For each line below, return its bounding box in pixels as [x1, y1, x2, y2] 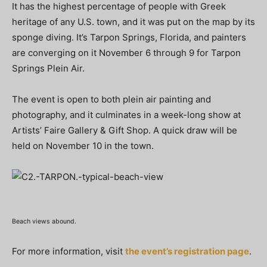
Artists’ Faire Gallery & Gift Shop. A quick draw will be [12, 125, 237, 136]
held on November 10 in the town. [12, 140, 154, 151]
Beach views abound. [12, 218, 76, 225]
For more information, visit [12, 246, 125, 257]
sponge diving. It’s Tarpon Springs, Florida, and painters [12, 32, 246, 43]
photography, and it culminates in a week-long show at [12, 109, 241, 120]
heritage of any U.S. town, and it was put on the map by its [12, 16, 255, 27]
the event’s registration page [125, 246, 249, 257]
